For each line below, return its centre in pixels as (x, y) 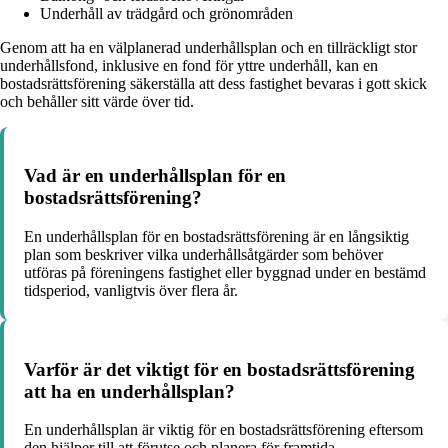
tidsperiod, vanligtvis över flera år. (131, 290)
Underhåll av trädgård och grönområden (166, 13)
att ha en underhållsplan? (129, 391)
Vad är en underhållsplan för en (155, 176)
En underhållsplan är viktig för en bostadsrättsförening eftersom (223, 430)
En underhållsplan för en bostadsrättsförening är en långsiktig (216, 236)
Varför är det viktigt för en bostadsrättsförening (219, 369)
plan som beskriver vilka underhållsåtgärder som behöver (203, 254)
